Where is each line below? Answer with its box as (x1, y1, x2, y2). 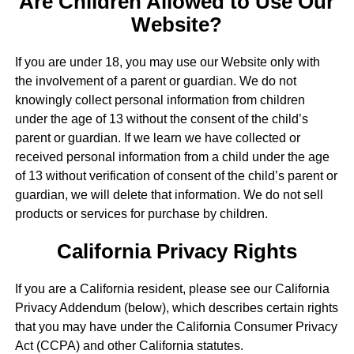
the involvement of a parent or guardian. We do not (14, 73, 296, 88)
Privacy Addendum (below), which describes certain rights (14, 301, 338, 315)
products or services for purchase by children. (14, 206, 268, 220)
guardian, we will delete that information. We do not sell (14, 187, 323, 201)
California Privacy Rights (56, 240, 297, 263)
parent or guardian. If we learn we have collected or (14, 130, 300, 145)
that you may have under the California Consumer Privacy (14, 320, 337, 334)
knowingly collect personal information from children (14, 92, 305, 107)
